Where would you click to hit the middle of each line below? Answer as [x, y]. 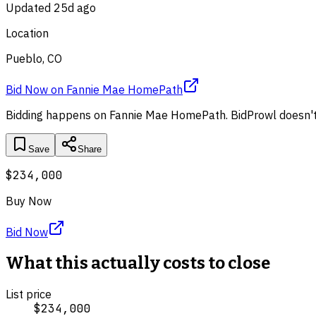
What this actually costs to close [138, 263]
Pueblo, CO [34, 58]
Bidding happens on [57, 115]
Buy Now [29, 201]
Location [27, 33]
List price [29, 294]
